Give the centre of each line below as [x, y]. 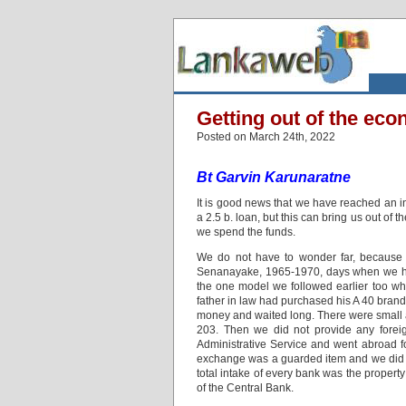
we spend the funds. [246, 232]
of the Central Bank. [245, 388]
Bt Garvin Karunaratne [274, 177]
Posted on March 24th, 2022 [266, 137]
